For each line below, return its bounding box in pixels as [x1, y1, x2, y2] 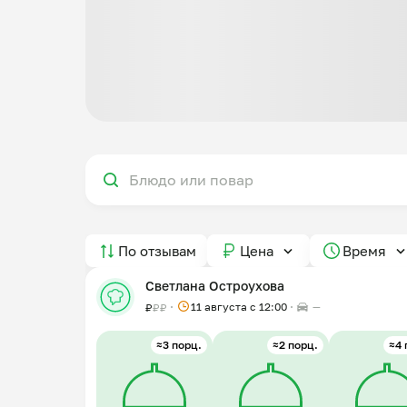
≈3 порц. [156, 338, 202, 352]
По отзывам [118, 242, 196, 259]
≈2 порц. [273, 338, 318, 352]
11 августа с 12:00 [191, 300, 287, 313]
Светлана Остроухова [145, 278, 284, 293]
